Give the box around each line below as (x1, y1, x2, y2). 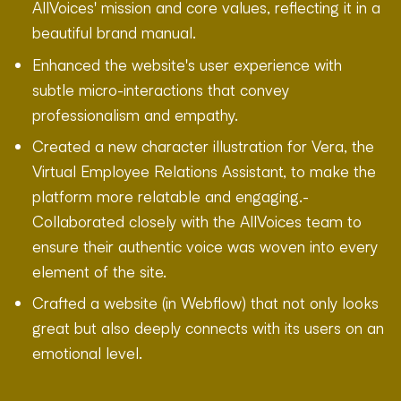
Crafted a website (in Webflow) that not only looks (32, 292, 379, 312)
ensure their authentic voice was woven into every (32, 235, 378, 256)
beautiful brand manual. (32, 22, 196, 43)
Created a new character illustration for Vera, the (32, 135, 374, 156)
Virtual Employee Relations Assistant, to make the (32, 160, 376, 181)
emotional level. (32, 342, 142, 363)
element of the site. (32, 260, 166, 281)
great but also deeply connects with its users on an (32, 317, 384, 337)
